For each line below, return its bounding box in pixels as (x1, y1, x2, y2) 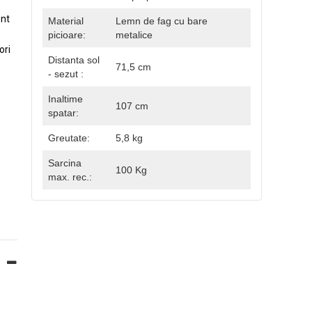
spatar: (48, 107, 79, 118)
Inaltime (48, 93, 83, 104)
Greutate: (48, 132, 90, 143)
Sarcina (48, 157, 81, 169)
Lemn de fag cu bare (116, 15, 208, 26)
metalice (116, 29, 153, 40)
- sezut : (48, 68, 84, 79)
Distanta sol (48, 54, 100, 65)
